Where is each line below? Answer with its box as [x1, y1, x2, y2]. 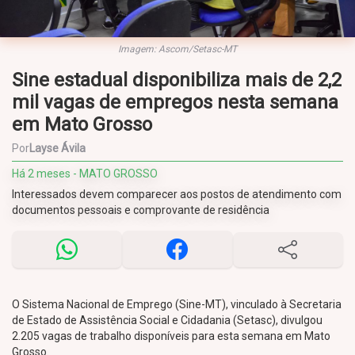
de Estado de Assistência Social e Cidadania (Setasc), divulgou [12, 314, 323, 326]
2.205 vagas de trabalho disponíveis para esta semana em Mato [12, 330, 330, 342]
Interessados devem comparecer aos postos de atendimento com [12, 188, 342, 200]
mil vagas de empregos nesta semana [12, 91, 338, 113]
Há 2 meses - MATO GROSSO [12, 167, 158, 180]
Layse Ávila [29, 142, 86, 155]
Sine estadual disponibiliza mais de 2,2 [12, 69, 342, 91]
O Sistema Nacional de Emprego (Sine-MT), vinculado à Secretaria [12, 298, 342, 311]
